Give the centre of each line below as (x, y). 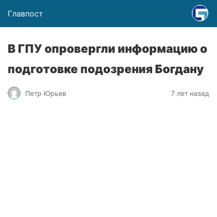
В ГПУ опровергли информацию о (108, 49)
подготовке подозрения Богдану (106, 69)
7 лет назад (190, 93)
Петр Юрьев (46, 93)
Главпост (25, 14)
